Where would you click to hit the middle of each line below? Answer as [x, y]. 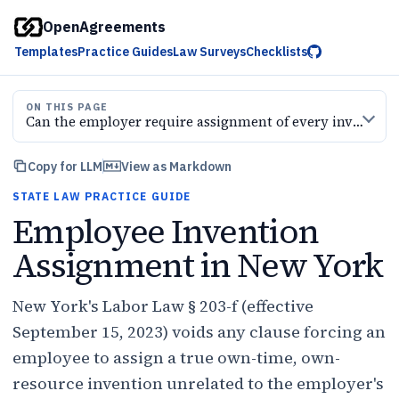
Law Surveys [209, 52]
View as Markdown [176, 166]
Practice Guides [125, 52]
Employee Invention [166, 232]
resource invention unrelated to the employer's [198, 383]
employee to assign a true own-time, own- [176, 358]
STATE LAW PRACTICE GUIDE [102, 196]
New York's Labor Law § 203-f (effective [163, 306]
